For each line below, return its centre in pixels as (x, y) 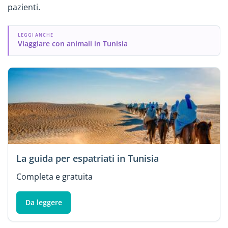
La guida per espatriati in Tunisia (88, 158)
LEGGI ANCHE (36, 35)
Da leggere (44, 202)
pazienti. (24, 7)
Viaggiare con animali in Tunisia (73, 44)
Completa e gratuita (54, 176)
